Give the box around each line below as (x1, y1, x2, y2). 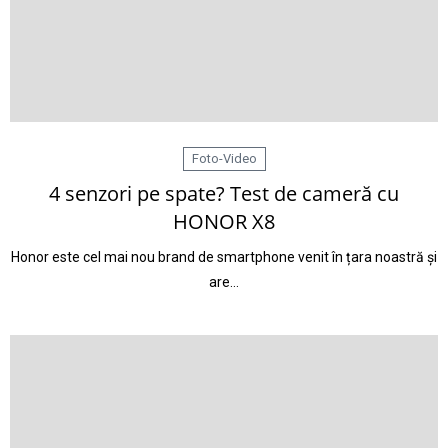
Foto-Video (191, 151, 257, 166)
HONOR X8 (173, 208, 275, 235)
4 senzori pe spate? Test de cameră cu (49, 180, 399, 207)
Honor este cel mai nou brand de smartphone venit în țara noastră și (11, 249, 437, 265)
